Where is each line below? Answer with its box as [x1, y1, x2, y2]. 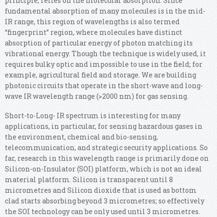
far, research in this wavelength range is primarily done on [5, 153, 209, 163]
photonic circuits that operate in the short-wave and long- [5, 80, 203, 90]
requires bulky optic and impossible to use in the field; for [5, 59, 202, 69]
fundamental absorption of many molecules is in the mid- [5, 6, 205, 15]
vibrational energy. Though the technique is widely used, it [5, 48, 206, 58]
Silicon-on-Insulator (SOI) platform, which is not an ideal [5, 164, 202, 173]
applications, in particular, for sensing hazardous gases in [5, 121, 202, 131]
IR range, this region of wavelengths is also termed [5, 16, 180, 26]
